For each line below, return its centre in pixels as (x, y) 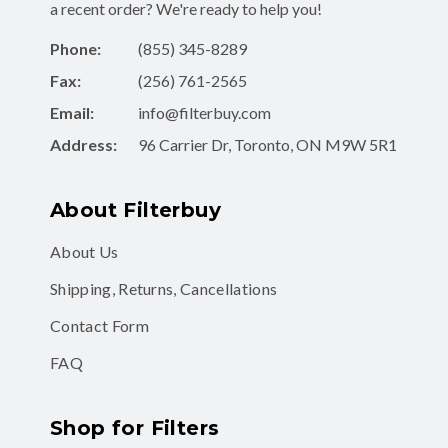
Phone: (75, 49)
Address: (83, 145)
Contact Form (99, 326)
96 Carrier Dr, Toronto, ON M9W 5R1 (267, 145)
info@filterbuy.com (204, 113)
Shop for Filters (135, 428)
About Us (84, 252)
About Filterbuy (135, 210)
